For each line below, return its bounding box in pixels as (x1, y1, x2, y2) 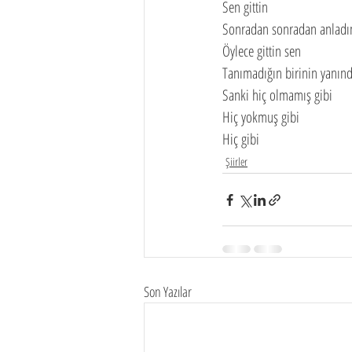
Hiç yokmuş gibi (222, 107, 299, 127)
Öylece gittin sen (222, 41, 301, 61)
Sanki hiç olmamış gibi (222, 85, 332, 105)
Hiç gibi (222, 129, 259, 149)
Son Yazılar (144, 282, 192, 301)
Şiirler (225, 154, 247, 169)
